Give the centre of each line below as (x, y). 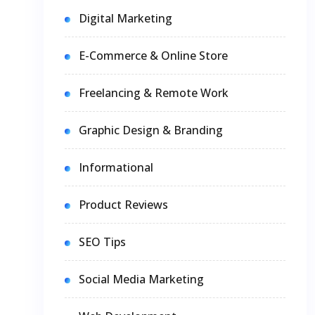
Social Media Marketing (141, 279)
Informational (116, 167)
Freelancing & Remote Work (154, 92)
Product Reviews (123, 204)
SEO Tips (102, 242)
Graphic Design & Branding (151, 130)
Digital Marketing (126, 18)
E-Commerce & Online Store (153, 55)
